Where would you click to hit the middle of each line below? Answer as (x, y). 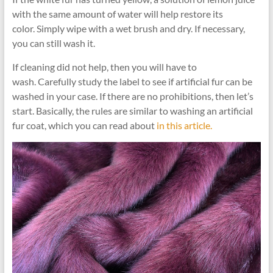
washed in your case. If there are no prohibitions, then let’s (133, 96)
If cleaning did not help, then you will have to (104, 66)
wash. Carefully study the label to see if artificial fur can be (132, 81)
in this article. (184, 125)
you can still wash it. (53, 43)
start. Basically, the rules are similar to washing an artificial (132, 110)
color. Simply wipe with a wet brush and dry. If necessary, (128, 28)
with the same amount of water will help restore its (117, 13)
